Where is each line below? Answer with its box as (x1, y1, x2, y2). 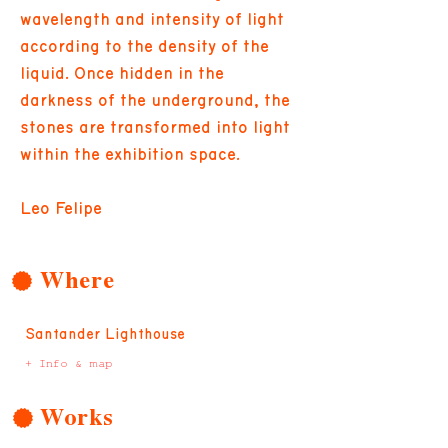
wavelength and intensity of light (20, 11, 284, 28)
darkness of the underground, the (20, 92, 290, 109)
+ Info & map (25, 357, 112, 369)
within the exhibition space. (20, 146, 240, 163)
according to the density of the (20, 38, 269, 55)
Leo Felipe (20, 200, 102, 217)
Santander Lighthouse (25, 326, 185, 342)
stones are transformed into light (20, 119, 290, 136)
